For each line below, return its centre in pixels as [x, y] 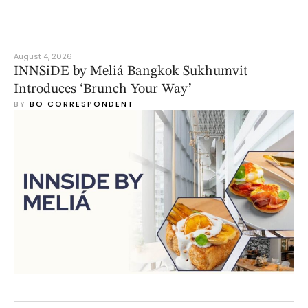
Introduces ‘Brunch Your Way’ [103, 90]
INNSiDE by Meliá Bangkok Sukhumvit [131, 72]
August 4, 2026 [43, 57]
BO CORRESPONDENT [82, 104]
